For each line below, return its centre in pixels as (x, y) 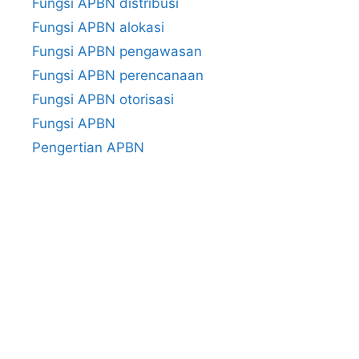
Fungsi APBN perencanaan (118, 75)
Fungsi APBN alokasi (98, 27)
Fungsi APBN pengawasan (117, 51)
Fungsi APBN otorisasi (103, 99)
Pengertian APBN (88, 147)
